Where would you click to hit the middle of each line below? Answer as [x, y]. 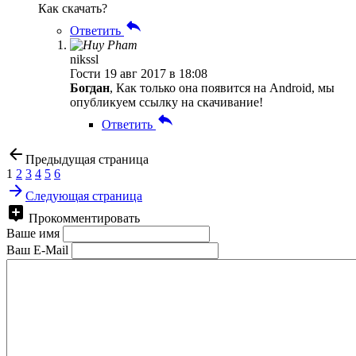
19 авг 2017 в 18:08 [156, 73]
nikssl [84, 59]
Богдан [90, 87]
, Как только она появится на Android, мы [222, 87]
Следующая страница [84, 195]
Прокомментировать [84, 218]
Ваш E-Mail [37, 250]
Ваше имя [33, 233]
